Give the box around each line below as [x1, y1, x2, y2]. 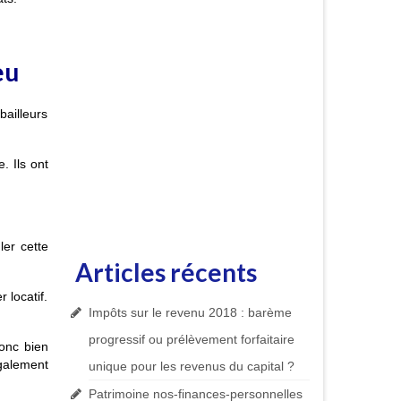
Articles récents [74, 257, 257, 288]
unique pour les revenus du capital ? [88, 359, 294, 374]
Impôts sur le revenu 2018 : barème [88, 305, 292, 320]
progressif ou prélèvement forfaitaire [88, 332, 294, 347]
